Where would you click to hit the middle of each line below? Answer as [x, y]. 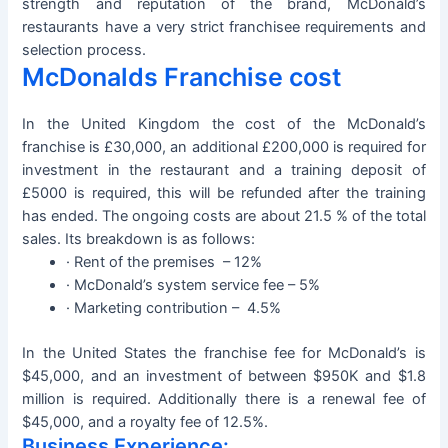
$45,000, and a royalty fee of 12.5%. [145, 422]
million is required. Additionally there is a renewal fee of [224, 399]
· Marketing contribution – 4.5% [174, 308]
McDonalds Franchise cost [182, 77]
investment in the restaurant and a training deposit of [224, 170]
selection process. [84, 50]
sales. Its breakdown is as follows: [139, 239]
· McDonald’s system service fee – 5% [193, 285]
